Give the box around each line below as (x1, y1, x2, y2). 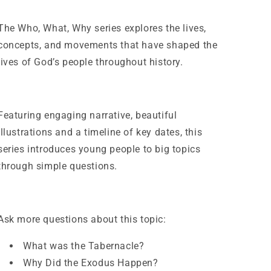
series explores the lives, (91, 22, 207, 34)
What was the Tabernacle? (23, 240, 145, 252)
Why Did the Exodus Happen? (23, 257, 158, 269)
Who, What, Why (18, 22, 92, 34)
